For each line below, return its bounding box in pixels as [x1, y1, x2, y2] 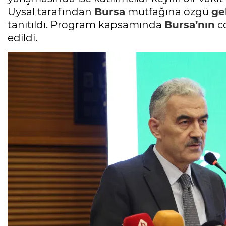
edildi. [8, 31, 37, 44]
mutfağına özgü [125, 5, 211, 18]
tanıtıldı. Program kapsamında [8, 18, 164, 31]
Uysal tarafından [8, 5, 94, 18]
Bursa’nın [164, 18, 215, 31]
